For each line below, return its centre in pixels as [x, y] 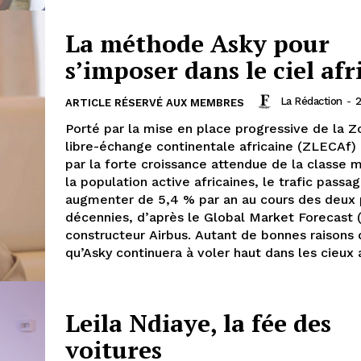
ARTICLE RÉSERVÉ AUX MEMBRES [155, 102]
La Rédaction [311, 101]
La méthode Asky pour [197, 43]
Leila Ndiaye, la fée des [198, 323]
